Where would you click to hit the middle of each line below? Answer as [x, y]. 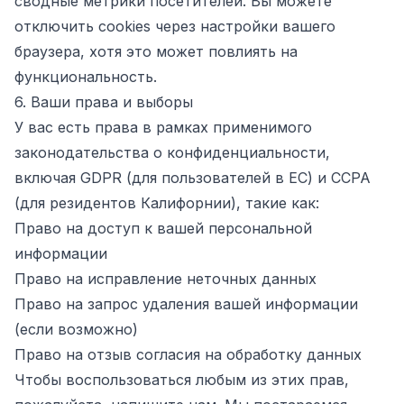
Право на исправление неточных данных [165, 279]
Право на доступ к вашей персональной [163, 228]
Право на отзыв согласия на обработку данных [188, 354]
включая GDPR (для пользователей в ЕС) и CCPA [193, 178]
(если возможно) [76, 329]
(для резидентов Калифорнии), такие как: [167, 203]
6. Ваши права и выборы [104, 102]
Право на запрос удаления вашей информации [186, 304]
